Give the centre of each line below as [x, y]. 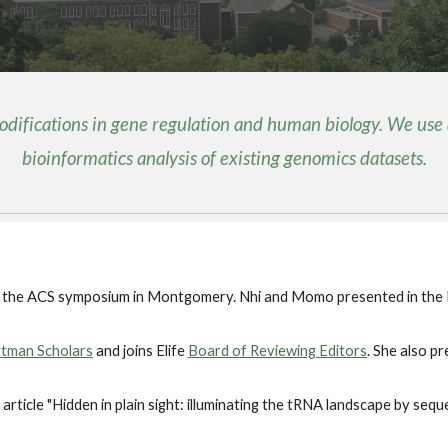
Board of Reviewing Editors [277, 350]
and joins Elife [140, 350]
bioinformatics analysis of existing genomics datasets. [224, 158]
